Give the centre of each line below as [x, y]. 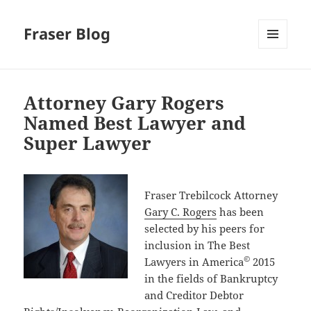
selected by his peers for [205, 229]
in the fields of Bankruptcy [211, 279]
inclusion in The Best [197, 245]
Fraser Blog [67, 34]
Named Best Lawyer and [135, 123]
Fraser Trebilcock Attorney [211, 195]
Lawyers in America [194, 262]
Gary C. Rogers [181, 212]
